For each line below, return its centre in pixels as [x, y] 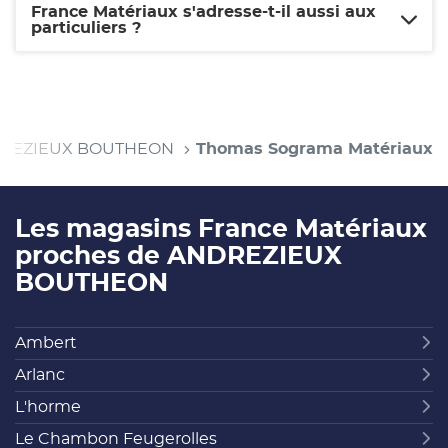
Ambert [46, 343]
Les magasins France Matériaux [221, 229]
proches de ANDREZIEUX [178, 256]
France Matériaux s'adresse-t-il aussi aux [203, 11]
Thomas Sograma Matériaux [314, 148]
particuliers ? [86, 27]
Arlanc [40, 375]
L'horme [48, 407]
